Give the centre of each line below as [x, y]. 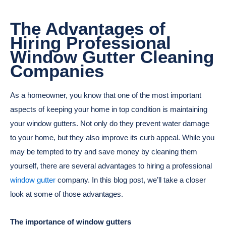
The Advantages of [88, 28]
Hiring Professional [91, 42]
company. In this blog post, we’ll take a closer [131, 180]
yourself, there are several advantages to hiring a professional [111, 166]
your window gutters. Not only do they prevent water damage [110, 124]
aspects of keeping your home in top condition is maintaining [109, 109]
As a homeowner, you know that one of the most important [106, 95]
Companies [57, 71]
